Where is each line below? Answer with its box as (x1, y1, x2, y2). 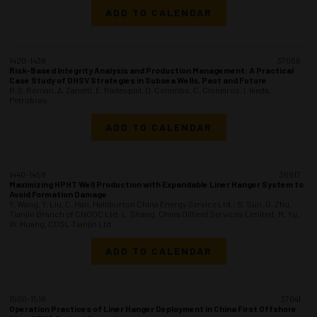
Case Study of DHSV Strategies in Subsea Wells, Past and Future (9, 74, 267, 85)
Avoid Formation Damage (9, 189, 107, 200)
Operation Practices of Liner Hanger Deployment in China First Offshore (9, 303, 296, 313)
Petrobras (9, 94, 47, 105)
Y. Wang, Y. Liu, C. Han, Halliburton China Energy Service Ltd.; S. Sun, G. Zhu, (9, 199, 292, 209)
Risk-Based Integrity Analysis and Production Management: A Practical (9, 64, 294, 75)
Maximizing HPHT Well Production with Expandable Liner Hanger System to (9, 179, 304, 190)
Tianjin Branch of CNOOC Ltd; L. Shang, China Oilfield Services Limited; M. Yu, (9, 209, 299, 219)
